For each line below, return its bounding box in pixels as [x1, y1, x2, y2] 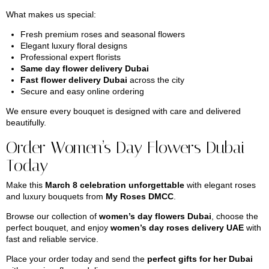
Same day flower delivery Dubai [20, 64, 149, 74]
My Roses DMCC [106, 192, 174, 202]
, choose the [211, 211, 258, 222]
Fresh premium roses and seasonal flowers [20, 29, 185, 40]
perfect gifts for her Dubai [147, 254, 253, 264]
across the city [127, 75, 184, 85]
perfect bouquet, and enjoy [6, 223, 110, 233]
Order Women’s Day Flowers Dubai [6, 137, 245, 157]
